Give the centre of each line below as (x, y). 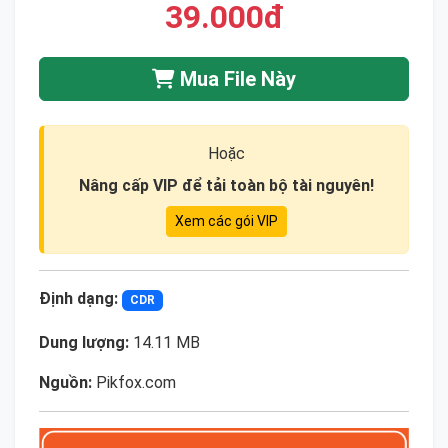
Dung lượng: (84, 342)
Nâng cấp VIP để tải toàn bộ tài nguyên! (226, 186)
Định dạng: (78, 299)
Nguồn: (65, 382)
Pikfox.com (134, 382)
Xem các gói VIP (226, 221)
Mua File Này (235, 79)
